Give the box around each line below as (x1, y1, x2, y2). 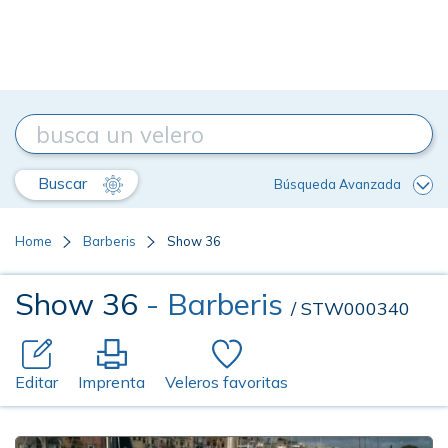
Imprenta (78, 372, 145, 392)
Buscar (38, 173, 91, 193)
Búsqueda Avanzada (274, 175, 401, 192)
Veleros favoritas (165, 372, 288, 392)
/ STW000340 (291, 297, 410, 320)
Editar (15, 372, 58, 392)
